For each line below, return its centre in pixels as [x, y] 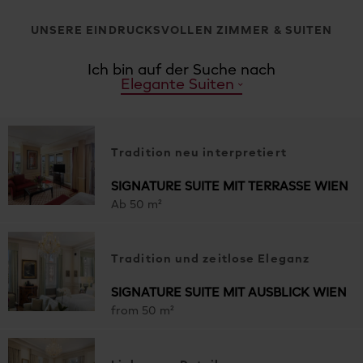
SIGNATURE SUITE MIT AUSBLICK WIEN [229, 293]
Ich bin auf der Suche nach [181, 70]
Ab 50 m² [137, 205]
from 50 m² [143, 312]
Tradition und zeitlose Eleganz [210, 260]
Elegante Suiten [177, 85]
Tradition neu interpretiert [199, 154]
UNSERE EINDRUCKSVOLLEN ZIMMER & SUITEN [181, 30]
